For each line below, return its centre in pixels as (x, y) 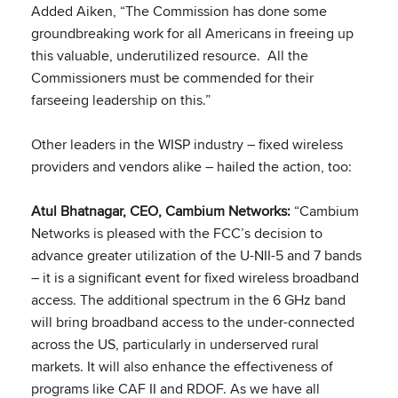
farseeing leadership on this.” (121, 100)
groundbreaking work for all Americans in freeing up (192, 33)
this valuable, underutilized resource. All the (170, 56)
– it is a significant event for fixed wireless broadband (195, 278)
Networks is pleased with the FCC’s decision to (177, 233)
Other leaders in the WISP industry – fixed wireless (187, 144)
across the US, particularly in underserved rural (175, 344)
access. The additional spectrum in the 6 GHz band (188, 300)
